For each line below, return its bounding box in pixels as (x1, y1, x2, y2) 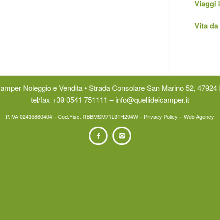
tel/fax (31, 94, 52, 105)
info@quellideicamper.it (115, 94, 189, 105)
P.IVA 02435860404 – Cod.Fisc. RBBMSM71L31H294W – (6, 112, 144, 120)
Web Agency (184, 112, 214, 120)
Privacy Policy (144, 112, 178, 120)
